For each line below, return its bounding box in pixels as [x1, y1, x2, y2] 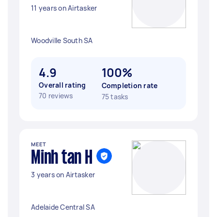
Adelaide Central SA [31, 202, 95, 212]
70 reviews [39, 91, 73, 100]
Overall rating [39, 80, 86, 90]
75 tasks [101, 92, 128, 101]
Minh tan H [31, 150, 93, 167]
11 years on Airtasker [31, 3, 97, 13]
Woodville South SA [31, 36, 93, 45]
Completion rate [101, 81, 158, 90]
